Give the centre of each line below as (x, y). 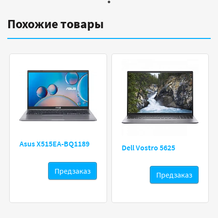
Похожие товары (55, 24)
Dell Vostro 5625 (148, 148)
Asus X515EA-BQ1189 (54, 144)
